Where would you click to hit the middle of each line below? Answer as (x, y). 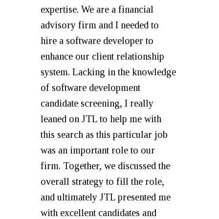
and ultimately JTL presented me (106, 197)
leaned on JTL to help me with (101, 119)
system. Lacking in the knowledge (108, 72)
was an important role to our (98, 150)
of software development (90, 88)
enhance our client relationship (102, 56)
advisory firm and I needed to (100, 25)
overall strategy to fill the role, (102, 181)
